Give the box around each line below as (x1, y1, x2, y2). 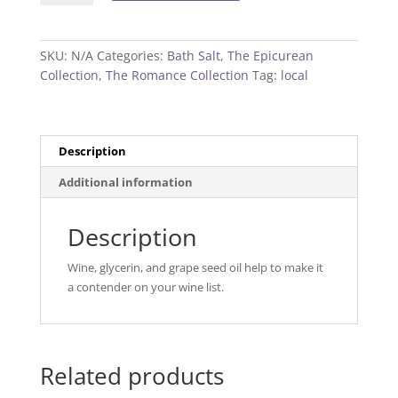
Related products (39, 360, 224, 393)
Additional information (58, 174, 193, 191)
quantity (38, 16, 84, 33)
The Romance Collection (105, 67, 249, 84)
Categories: (96, 47, 167, 65)
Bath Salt (166, 47, 220, 65)
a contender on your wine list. (67, 279, 224, 296)
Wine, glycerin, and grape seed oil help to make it (67, 259, 323, 276)
